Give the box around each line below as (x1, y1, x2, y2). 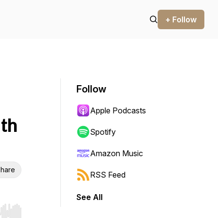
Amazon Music (90, 148, 143, 158)
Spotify (90, 127, 116, 137)
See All (76, 192, 103, 202)
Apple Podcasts (90, 106, 146, 115)
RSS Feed (90, 170, 126, 180)
